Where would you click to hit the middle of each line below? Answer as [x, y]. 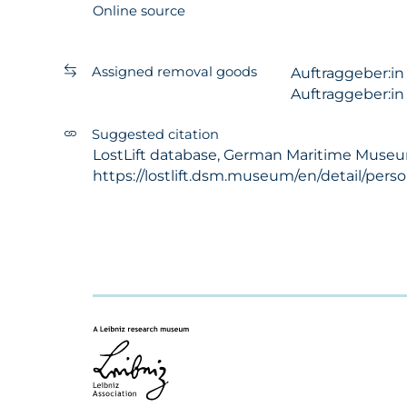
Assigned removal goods [174, 71]
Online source [139, 10]
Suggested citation [155, 134]
